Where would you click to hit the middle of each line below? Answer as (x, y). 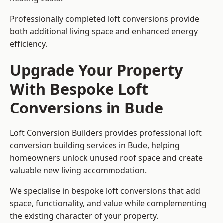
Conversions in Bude (87, 108)
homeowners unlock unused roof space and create (106, 158)
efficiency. (29, 44)
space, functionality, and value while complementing (108, 203)
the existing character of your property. (84, 216)
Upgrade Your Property (96, 70)
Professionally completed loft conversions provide (105, 19)
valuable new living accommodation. (78, 170)
